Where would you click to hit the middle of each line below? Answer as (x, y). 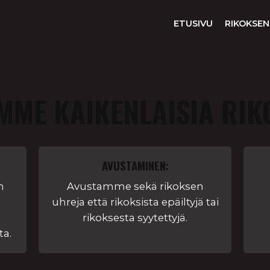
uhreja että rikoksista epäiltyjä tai (135, 202)
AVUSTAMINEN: (135, 165)
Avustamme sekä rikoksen (135, 186)
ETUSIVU (193, 24)
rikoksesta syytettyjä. (135, 218)
